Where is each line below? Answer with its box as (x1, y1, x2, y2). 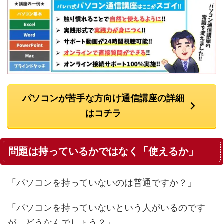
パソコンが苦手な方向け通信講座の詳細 (22, 93, 184, 104)
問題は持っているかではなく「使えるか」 (8, 145, 198, 157)
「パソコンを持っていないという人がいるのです (7, 202, 205, 213)
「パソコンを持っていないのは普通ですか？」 (7, 177, 196, 188)
